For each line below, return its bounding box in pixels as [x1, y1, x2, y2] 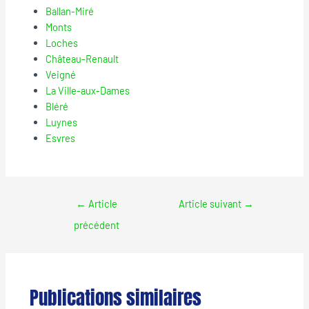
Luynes [46, 116, 78, 129]
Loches [46, 37, 79, 50]
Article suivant [178, 197, 243, 210]
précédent [74, 219, 120, 232]
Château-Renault [46, 52, 119, 66]
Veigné [46, 68, 77, 81]
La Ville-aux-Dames [46, 84, 130, 97]
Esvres [46, 132, 76, 145]
